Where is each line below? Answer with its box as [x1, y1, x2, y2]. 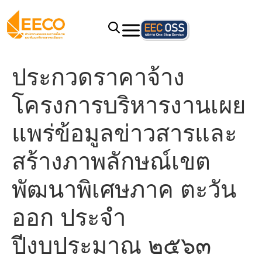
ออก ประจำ [12, 203, 126, 232]
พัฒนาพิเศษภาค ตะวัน [12, 175, 236, 204]
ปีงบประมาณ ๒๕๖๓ [12, 231, 211, 260]
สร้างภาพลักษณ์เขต [12, 147, 211, 175]
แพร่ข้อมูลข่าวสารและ [12, 119, 237, 147]
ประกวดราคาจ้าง [12, 63, 185, 91]
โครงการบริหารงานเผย [12, 91, 246, 119]
